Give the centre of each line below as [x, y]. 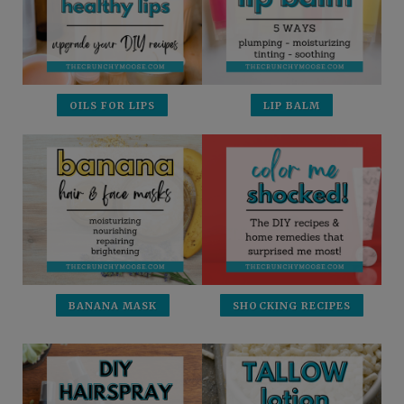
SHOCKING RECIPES [292, 306]
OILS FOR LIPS [112, 106]
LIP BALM [292, 106]
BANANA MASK [112, 306]
